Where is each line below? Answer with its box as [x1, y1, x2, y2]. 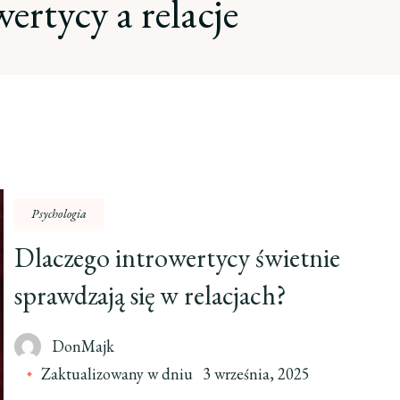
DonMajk [52, 336, 115, 356]
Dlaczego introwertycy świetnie [14, 240, 341, 275]
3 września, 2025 [203, 363, 311, 384]
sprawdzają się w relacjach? [14, 278, 287, 312]
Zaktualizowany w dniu [41, 363, 197, 384]
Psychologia [31, 205, 87, 221]
